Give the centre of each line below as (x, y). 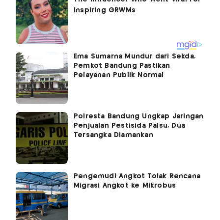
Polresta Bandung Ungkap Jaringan (139, 117)
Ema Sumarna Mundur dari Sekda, (135, 57)
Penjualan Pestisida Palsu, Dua (129, 126)
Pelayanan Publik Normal (119, 75)
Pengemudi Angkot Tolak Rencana (137, 177)
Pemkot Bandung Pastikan (122, 66)
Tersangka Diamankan (113, 135)
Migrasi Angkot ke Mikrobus (125, 186)
